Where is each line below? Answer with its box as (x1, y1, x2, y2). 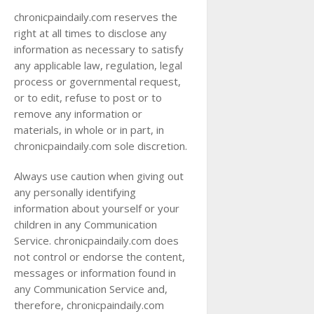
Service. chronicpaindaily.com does (14, 233, 179, 247)
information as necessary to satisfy (14, 42, 184, 56)
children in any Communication (14, 217, 157, 231)
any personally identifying (14, 185, 136, 199)
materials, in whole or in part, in (14, 123, 164, 137)
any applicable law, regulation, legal (14, 58, 182, 72)
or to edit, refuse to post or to (14, 90, 162, 104)
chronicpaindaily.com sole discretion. (14, 139, 187, 153)
